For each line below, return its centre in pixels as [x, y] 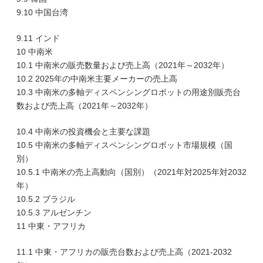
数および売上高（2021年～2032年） [85, 106]
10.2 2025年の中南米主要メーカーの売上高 [97, 79]
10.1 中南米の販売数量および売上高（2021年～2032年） [123, 65]
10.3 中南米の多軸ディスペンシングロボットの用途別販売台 [129, 92]
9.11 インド [38, 38]
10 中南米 [35, 52]
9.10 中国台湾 [42, 12]
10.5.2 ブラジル [46, 199]
